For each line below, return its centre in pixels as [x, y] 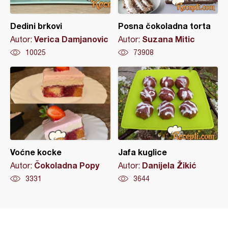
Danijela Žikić [169, 165]
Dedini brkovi [36, 26]
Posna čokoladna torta [164, 26]
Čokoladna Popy [67, 165]
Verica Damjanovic [71, 39]
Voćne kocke [36, 152]
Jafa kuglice [142, 152]
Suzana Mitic [168, 39]
